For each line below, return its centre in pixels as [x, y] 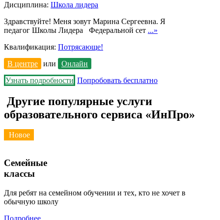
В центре [23, 63]
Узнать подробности [40, 80]
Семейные [26, 163]
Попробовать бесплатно [117, 80]
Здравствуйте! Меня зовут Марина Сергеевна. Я [85, 21]
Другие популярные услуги [80, 101]
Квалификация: [31, 47]
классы [19, 174]
